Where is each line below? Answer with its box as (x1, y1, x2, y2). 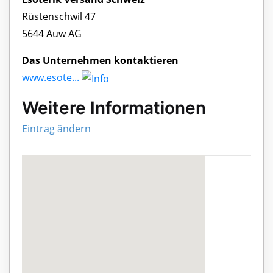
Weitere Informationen (22, 97, 206, 119)
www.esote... (22, 71, 79, 85)
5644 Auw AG (22, 27, 82, 41)
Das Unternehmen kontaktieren (22, 54, 179, 68)
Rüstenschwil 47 (22, 10, 96, 24)
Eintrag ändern (22, 122, 91, 136)
